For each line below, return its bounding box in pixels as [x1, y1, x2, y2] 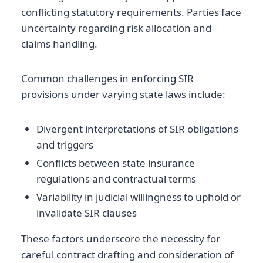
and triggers [36, 137, 93, 151]
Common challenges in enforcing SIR [21, 71, 194, 85]
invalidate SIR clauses [36, 206, 137, 220]
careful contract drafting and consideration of [21, 248, 234, 262]
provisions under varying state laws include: [21, 87, 225, 101]
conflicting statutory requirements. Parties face [21, 5, 241, 19]
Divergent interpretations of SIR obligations [36, 122, 238, 136]
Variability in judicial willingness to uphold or [36, 190, 241, 204]
